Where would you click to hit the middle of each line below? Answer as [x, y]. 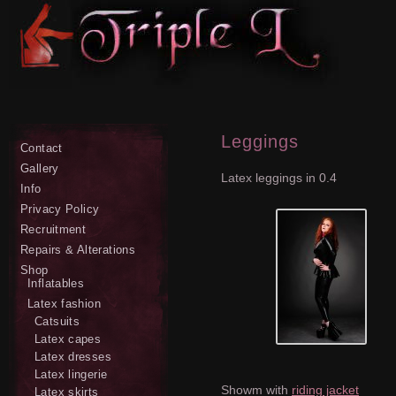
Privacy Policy [60, 209]
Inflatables [56, 283]
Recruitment [53, 229]
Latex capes [68, 339]
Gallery [40, 168]
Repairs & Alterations [78, 250]
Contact [42, 148]
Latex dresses [73, 357]
